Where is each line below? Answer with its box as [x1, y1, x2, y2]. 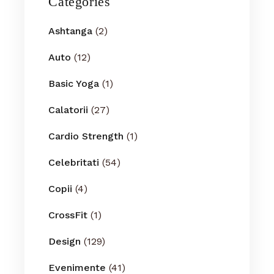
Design [48, 235, 81, 247]
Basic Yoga [48, 77, 100, 89]
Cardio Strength [48, 130, 124, 142]
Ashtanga [48, 24, 93, 37]
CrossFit [48, 209, 88, 221]
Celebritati [48, 156, 100, 168]
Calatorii [48, 103, 89, 116]
